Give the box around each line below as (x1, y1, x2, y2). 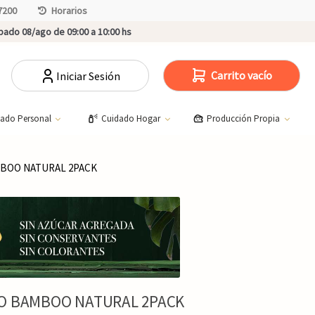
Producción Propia (207, 112, 283, 124)
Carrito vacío (211, 67, 273, 82)
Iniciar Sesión (56, 68, 121, 83)
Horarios (51, 4, 87, 17)
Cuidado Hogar (101, 112, 162, 124)
